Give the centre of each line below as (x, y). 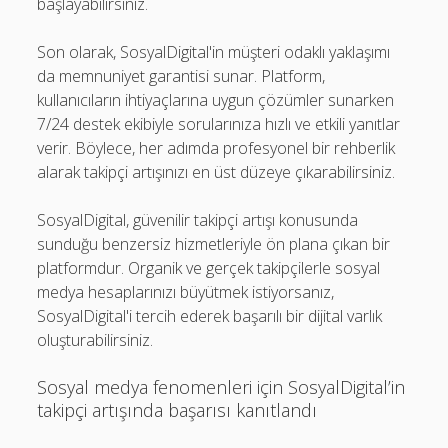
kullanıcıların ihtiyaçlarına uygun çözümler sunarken (216, 100)
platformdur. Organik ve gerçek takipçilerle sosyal (209, 268)
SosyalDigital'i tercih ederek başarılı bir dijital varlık (210, 316)
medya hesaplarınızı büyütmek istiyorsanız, (186, 292)
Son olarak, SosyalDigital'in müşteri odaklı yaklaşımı (214, 52)
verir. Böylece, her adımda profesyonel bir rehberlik (216, 148)
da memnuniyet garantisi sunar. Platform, (181, 76)
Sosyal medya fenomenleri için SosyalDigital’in (221, 387)
